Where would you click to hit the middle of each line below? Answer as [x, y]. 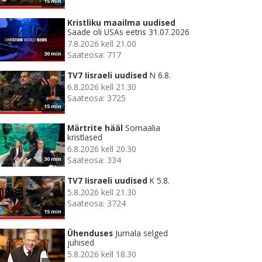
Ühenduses [90, 233]
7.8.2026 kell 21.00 [102, 44]
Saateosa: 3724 [96, 204]
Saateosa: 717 [94, 55]
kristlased [85, 137]
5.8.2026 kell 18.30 [102, 254]
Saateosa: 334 [94, 160]
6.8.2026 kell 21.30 [102, 87]
